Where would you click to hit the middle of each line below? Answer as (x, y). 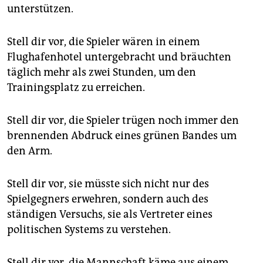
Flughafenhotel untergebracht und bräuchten (119, 57)
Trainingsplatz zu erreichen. (76, 88)
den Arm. (30, 151)
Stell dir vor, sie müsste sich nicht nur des (108, 184)
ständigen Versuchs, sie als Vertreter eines (110, 215)
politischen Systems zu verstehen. (89, 230)
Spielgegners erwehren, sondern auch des (108, 199)
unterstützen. (40, 9)
